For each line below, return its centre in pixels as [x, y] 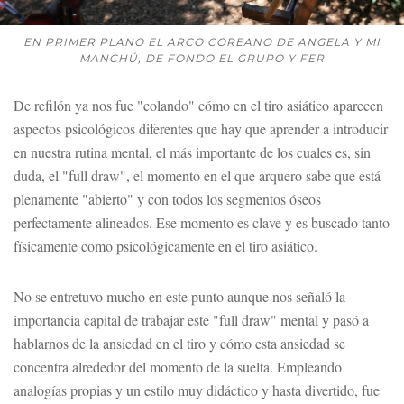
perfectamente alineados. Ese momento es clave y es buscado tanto [202, 222]
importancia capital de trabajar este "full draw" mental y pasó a [191, 319]
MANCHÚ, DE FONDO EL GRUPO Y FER [202, 58]
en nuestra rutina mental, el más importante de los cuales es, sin [192, 151]
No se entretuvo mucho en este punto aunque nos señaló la [179, 296]
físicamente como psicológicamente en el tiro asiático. [165, 245]
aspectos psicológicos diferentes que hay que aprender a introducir [201, 128]
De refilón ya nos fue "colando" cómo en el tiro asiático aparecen [198, 105]
